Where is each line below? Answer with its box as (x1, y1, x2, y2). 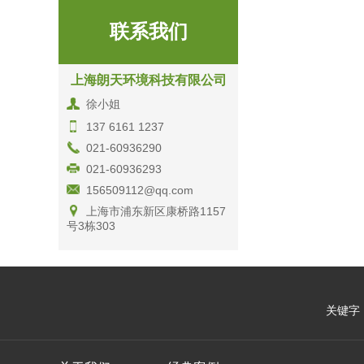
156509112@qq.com (86, 184, 193, 197)
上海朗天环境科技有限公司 (70, 73, 227, 87)
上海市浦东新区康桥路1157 (86, 205, 226, 218)
